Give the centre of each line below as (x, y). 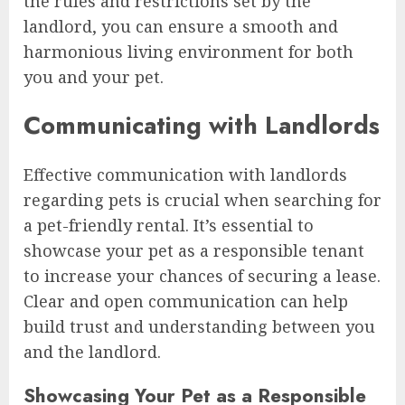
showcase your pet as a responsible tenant (194, 250)
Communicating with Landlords (202, 126)
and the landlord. (92, 351)
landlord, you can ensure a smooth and (181, 26)
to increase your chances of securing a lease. (202, 275)
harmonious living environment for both (188, 51)
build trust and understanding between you (199, 326)
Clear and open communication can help (186, 301)
